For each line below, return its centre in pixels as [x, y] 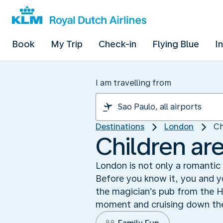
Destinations [120, 127]
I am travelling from [133, 83]
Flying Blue [176, 44]
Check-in [117, 44]
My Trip [67, 44]
